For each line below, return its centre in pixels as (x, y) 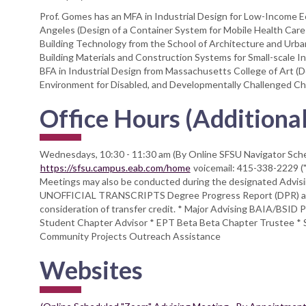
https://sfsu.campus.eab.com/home (115, 168)
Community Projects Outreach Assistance (130, 236)
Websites (91, 270)
